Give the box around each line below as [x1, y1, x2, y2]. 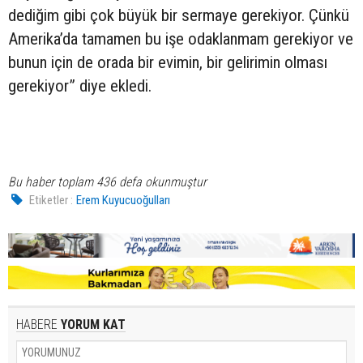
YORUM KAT [58, 317, 126, 333]
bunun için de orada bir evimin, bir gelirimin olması [8, 53, 327, 73]
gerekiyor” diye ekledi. [8, 76, 152, 96]
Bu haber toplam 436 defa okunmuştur [8, 174, 207, 190]
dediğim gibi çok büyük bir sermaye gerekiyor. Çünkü [8, 6, 349, 26]
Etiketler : [29, 193, 74, 208]
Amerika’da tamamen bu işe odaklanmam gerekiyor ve [8, 29, 353, 49]
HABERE [16, 317, 58, 333]
